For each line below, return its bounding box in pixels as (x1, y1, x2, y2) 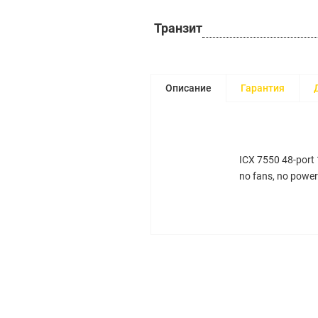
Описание (165, 82, 212, 94)
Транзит (154, 21, 202, 35)
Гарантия (241, 82, 285, 94)
